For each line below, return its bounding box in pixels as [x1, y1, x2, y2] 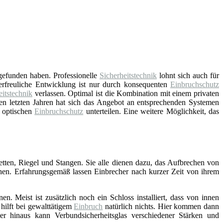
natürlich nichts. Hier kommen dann [103, 202, 220, 211]
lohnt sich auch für [156, 71, 220, 80]
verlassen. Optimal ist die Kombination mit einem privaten [32, 89, 220, 98]
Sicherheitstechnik [99, 71, 157, 80]
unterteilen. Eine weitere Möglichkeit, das [83, 107, 220, 115]
